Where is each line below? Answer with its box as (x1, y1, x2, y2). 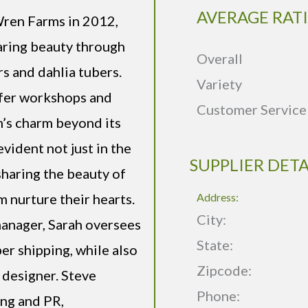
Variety (197, 76, 242, 93)
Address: (197, 190, 239, 204)
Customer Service (197, 101, 307, 118)
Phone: (197, 287, 240, 305)
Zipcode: (197, 262, 252, 279)
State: (197, 236, 236, 254)
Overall (197, 50, 243, 67)
